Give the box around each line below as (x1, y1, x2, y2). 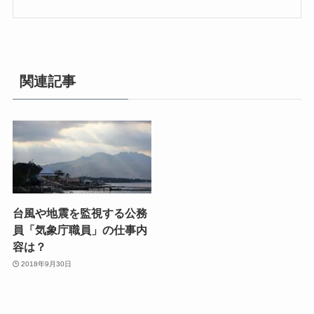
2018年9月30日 (21, 259, 72, 268)
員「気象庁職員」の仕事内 (12, 224, 147, 237)
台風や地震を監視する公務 (12, 207, 147, 220)
